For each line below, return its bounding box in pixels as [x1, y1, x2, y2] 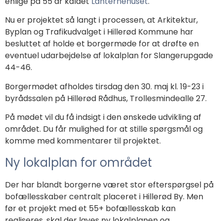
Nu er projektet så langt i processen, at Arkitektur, [5, 14, 198, 26]
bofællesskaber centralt [5, 190, 103, 202]
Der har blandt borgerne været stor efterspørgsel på [5, 179, 214, 190]
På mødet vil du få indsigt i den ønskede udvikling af [5, 111, 201, 123]
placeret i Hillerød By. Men [103, 190, 203, 202]
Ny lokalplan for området [5, 154, 152, 171]
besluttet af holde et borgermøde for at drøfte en [5, 38, 199, 50]
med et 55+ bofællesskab [59, 202, 161, 214]
